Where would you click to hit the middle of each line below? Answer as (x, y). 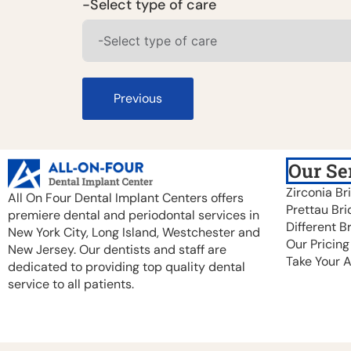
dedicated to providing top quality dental (127, 267)
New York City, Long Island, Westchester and (134, 233)
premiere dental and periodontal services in (134, 215)
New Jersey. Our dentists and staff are (117, 250)
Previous (138, 98)
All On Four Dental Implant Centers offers (126, 198)
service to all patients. (71, 284)
